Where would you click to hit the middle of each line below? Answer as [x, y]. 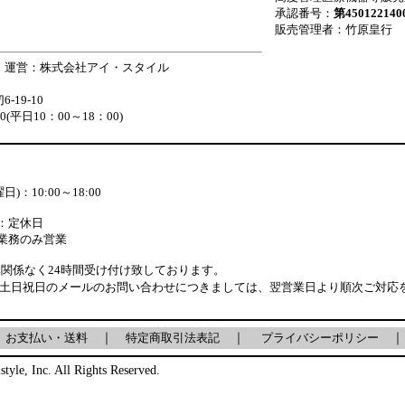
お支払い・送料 [46, 338]
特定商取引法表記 [172, 338]
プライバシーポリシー [320, 338]
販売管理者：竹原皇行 [333, 29]
